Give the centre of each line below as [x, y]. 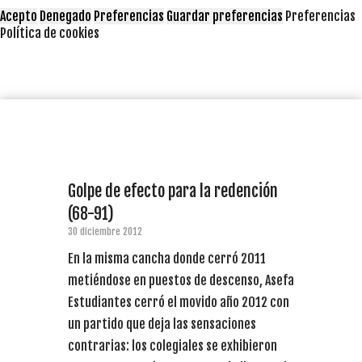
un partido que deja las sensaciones [162, 324]
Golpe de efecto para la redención [173, 191]
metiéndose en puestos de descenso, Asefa [181, 280]
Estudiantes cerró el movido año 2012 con [179, 302]
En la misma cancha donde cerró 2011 [167, 258]
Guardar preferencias [225, 16]
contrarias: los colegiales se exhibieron [173, 345]
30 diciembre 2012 [105, 231]
